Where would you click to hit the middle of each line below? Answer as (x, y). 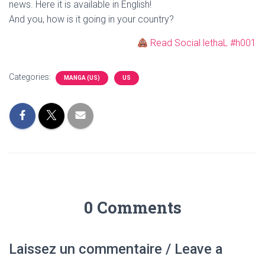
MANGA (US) (82, 78)
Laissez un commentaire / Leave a (116, 249)
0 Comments (132, 207)
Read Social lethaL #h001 (203, 43)
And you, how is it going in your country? (91, 19)
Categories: (31, 77)
